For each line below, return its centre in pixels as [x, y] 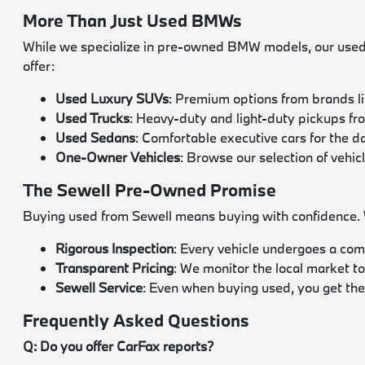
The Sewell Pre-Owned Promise [150, 190]
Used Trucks [93, 118]
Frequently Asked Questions [136, 321]
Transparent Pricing [115, 268]
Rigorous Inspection [115, 248]
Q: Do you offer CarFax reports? [119, 346]
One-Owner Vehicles [118, 157]
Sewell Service [99, 288]
